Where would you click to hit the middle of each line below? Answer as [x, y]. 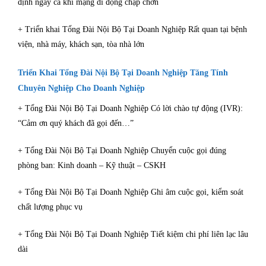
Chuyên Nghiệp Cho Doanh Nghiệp [81, 88]
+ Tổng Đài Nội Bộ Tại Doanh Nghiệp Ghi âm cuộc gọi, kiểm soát [131, 192]
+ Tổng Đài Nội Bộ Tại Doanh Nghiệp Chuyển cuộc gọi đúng [122, 150]
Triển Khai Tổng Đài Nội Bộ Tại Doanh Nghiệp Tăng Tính [123, 72]
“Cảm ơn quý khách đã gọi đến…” [76, 123]
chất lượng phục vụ [50, 207]
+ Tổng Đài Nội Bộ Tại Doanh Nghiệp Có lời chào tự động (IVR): [130, 108]
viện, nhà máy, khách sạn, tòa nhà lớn [81, 45]
